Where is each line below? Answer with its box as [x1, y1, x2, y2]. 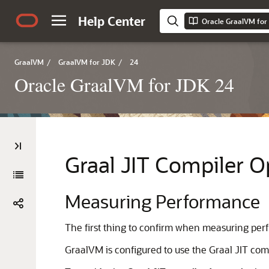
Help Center [78, 13, 145, 29]
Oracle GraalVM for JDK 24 [14, 71, 234, 97]
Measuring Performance [65, 189, 260, 213]
